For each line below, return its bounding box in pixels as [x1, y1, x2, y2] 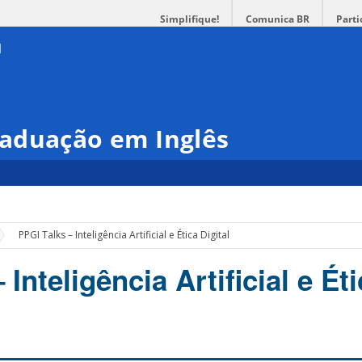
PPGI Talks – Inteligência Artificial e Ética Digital [19, 228, 230, 242]
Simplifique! [160, 12, 219, 26]
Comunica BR [246, 12, 309, 26]
